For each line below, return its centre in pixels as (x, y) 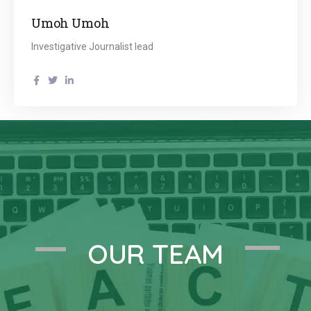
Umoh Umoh (70, 23)
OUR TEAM (155, 254)
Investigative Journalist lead (92, 47)
